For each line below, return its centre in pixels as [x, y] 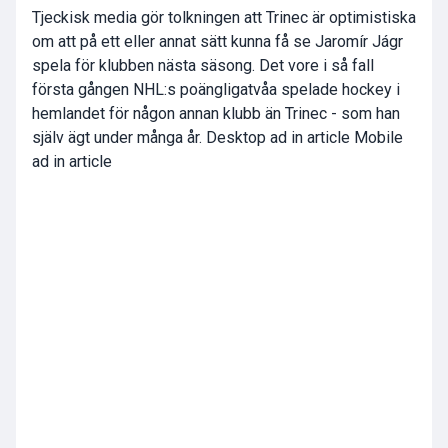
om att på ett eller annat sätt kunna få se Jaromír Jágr [217, 42]
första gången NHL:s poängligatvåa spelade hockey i [216, 90]
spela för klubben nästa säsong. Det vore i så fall [203, 66]
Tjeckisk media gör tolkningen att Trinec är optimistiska [224, 18]
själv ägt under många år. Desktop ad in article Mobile [217, 138]
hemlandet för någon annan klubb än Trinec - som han [216, 114]
